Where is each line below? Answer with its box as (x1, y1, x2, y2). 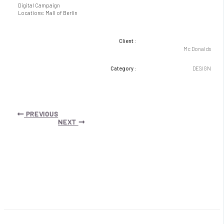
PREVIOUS (24, 109, 58, 118)
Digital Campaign (18, 2, 60, 9)
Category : (110, 65, 136, 72)
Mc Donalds (183, 45, 211, 52)
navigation (6, 114, 35, 122)
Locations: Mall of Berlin (18, 9, 78, 16)
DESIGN (192, 65, 211, 72)
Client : (118, 37, 136, 44)
